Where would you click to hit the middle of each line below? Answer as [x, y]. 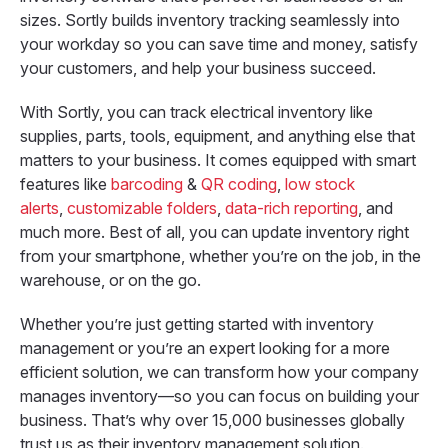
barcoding [147, 184]
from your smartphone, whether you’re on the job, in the [220, 256]
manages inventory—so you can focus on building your [219, 396]
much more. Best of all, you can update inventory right [214, 232]
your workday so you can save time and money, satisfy [219, 44]
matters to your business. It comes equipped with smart [218, 160]
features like [65, 184]
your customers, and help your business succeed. [198, 68]
